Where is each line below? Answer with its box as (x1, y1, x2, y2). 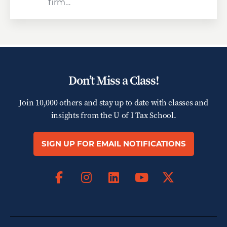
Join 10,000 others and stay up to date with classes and (19, 97, 208, 108)
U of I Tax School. (113, 109, 176, 121)
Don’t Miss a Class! (68, 72, 159, 89)
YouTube (140, 183, 195, 198)
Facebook (62, 170, 125, 184)
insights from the (51, 109, 113, 121)
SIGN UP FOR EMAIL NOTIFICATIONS (41, 139, 186, 148)
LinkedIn (118, 170, 175, 184)
